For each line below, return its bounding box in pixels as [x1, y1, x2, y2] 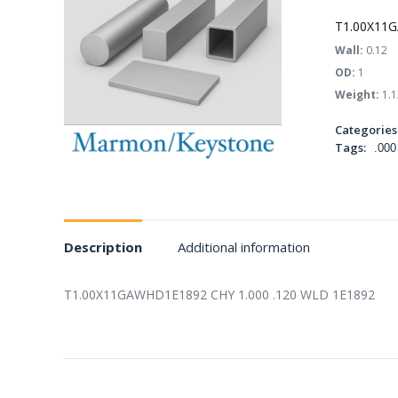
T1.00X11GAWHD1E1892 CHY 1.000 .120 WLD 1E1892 [64, 286, 375, 303]
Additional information [178, 238, 310, 256]
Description [64, 238, 142, 256]
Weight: [334, 87, 379, 102]
